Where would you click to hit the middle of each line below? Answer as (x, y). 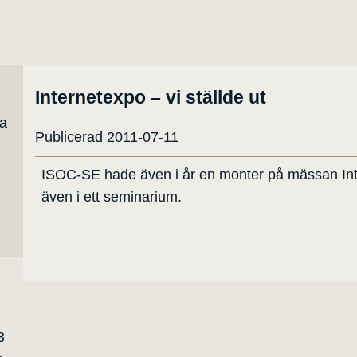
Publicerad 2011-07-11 (106, 137)
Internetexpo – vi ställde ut (150, 97)
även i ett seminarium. (111, 197)
